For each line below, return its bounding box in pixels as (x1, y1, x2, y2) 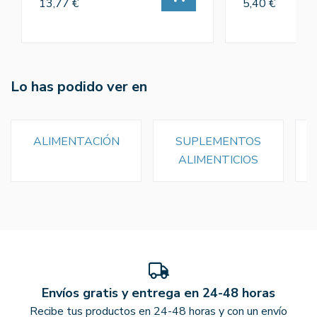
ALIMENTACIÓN (33, 133, 120, 149)
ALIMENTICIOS (178, 151, 258, 168)
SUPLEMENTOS (175, 133, 261, 149)
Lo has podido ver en (11, 76, 147, 96)
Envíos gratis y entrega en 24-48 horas (42, 284, 275, 301)
